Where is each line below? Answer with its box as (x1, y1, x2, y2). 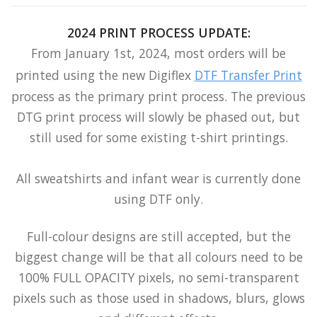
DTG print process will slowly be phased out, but (17, 108, 300, 126)
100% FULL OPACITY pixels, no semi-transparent (18, 269, 299, 287)
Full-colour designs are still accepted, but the (26, 228, 291, 246)
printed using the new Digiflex (15, 67, 195, 84)
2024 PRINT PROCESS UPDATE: (67, 24, 250, 42)
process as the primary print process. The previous (11, 88, 306, 105)
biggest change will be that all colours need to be (14, 248, 303, 266)
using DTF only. (114, 190, 203, 208)
